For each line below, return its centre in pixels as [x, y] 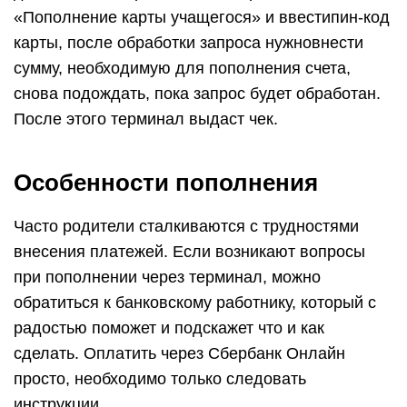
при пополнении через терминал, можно [167, 277]
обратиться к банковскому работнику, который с [195, 303]
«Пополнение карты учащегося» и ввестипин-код [202, 17]
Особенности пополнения [166, 183]
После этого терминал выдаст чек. [146, 119]
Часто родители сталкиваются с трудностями [186, 226]
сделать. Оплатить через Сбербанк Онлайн [179, 353]
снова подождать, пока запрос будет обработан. [197, 94]
